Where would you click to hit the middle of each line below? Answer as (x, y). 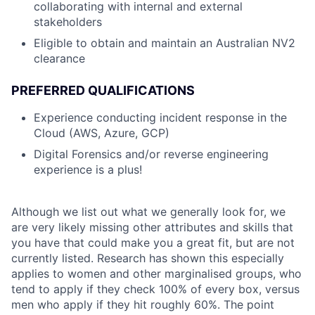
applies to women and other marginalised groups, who (156, 274)
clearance (59, 58)
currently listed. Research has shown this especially (148, 258)
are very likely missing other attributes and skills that (152, 227)
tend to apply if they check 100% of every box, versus (155, 289)
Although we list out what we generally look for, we (148, 212)
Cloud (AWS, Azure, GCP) (102, 133)
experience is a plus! (88, 169)
